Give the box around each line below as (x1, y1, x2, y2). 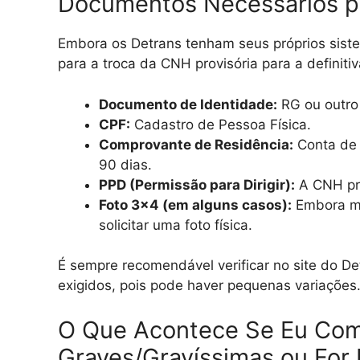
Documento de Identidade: (99, 96, 277, 112)
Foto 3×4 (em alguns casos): (99, 196, 292, 213)
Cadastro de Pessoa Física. (130, 116, 311, 133)
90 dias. (99, 156, 152, 173)
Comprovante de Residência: (99, 136, 293, 153)
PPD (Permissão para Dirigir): (99, 176, 295, 193)
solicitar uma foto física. (99, 216, 252, 233)
